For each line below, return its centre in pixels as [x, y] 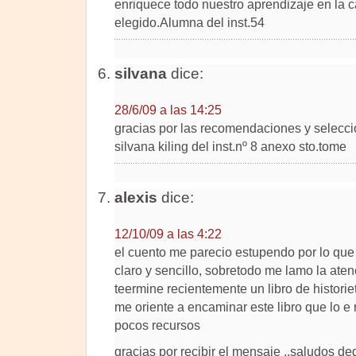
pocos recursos [157, 325]
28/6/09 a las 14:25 [168, 110]
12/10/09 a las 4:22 [168, 234]
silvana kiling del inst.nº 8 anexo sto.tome [230, 146]
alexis [135, 197]
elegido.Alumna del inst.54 [189, 22]
